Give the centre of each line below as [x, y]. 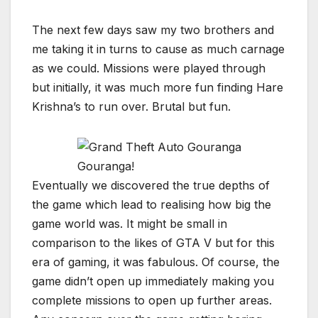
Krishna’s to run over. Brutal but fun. [131, 107]
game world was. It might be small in [130, 224]
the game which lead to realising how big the [152, 205]
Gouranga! [105, 166]
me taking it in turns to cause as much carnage [158, 49]
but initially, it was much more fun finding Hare [158, 88]
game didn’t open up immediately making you [153, 281]
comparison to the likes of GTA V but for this [153, 243]
